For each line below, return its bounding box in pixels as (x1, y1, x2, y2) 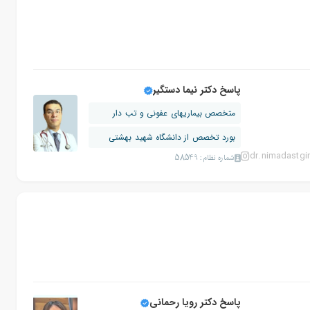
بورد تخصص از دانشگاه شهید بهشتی (109, 131, 235, 144)
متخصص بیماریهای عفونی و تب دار (113, 107, 235, 120)
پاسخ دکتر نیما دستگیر (153, 82, 241, 98)
